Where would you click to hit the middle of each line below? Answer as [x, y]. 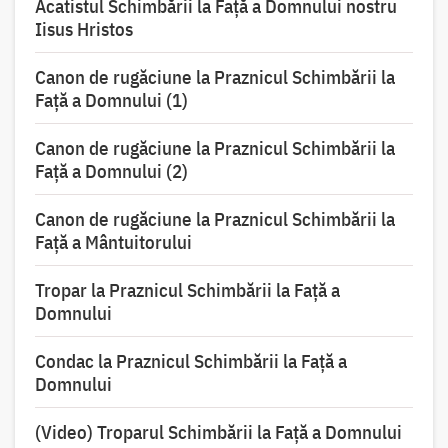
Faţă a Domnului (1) [111, 100]
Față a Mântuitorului [113, 242]
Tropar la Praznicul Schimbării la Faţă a [187, 290]
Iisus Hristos [83, 29]
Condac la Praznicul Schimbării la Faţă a [190, 361]
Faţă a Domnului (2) [111, 171]
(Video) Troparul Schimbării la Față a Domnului [218, 432]
